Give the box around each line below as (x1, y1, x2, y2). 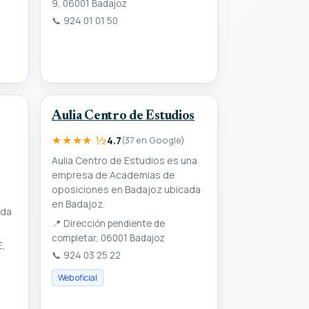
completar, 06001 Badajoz (52, 231, 165, 244)
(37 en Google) (121, 133, 185, 146)
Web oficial (58, 271, 97, 283)
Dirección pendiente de (61, 217, 165, 230)
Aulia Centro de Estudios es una (52, 153, 197, 167)
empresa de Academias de (52, 168, 175, 181)
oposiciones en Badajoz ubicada (52, 182, 201, 196)
